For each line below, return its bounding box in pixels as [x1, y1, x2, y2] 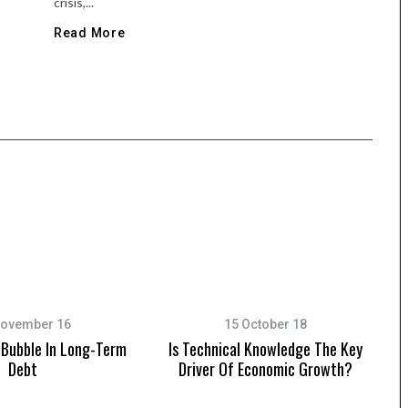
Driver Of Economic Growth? [178, 357, 352, 382]
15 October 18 [224, 317, 307, 332]
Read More [54, 25, 126, 41]
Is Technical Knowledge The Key [168, 337, 362, 362]
